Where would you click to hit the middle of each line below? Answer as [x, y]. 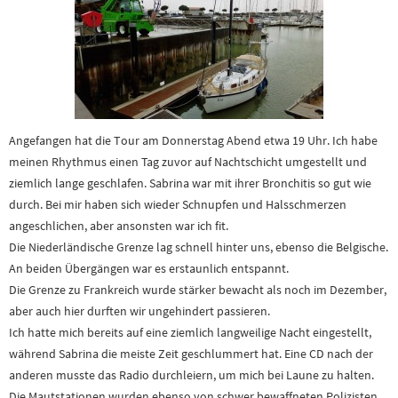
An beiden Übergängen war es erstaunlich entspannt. [149, 268]
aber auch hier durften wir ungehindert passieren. [139, 311]
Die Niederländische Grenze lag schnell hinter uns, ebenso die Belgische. [199, 247]
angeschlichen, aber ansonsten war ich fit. [119, 226]
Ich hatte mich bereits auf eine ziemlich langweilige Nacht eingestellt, [190, 332]
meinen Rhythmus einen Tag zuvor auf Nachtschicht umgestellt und [188, 162]
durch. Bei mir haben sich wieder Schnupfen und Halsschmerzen [178, 204]
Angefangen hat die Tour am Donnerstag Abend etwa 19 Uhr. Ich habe [193, 140]
